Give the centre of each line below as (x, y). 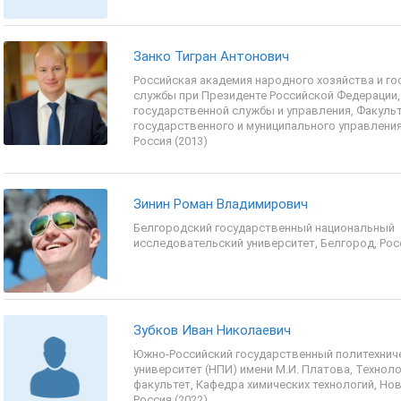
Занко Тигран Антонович (211, 56)
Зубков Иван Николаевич (212, 330)
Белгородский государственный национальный (264, 228)
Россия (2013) (171, 141)
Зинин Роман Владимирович (221, 204)
